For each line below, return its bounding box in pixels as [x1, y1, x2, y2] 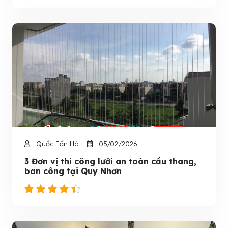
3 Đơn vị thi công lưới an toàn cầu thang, [24, 156, 196, 166]
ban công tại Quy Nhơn [24, 166, 122, 176]
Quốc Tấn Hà [34, 139, 79, 148]
